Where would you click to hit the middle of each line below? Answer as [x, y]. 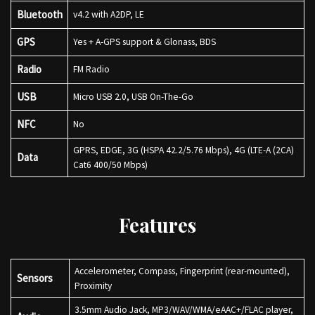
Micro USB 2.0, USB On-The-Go [135, 97]
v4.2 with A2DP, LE [110, 14]
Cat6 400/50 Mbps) [112, 165]
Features [157, 225]
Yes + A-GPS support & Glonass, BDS [146, 42]
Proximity [95, 286]
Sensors [34, 278]
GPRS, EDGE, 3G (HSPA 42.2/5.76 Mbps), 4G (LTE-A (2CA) [183, 150]
